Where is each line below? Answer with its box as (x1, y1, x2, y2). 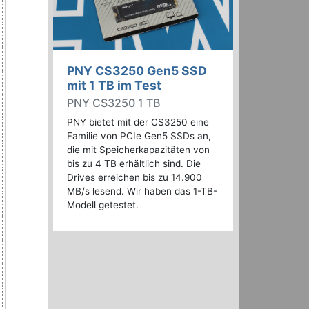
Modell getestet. (67, 199, 139, 211)
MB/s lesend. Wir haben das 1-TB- (67, 186, 217, 197)
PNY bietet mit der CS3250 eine (67, 117, 209, 128)
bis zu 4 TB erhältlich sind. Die (67, 158, 201, 170)
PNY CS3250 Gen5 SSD (67, 63, 207, 79)
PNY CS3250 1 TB (67, 96, 160, 110)
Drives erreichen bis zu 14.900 (67, 172, 202, 183)
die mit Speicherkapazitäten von (67, 144, 210, 156)
